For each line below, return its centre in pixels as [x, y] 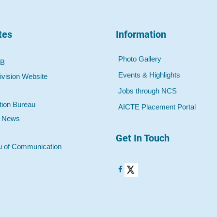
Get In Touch [143, 138]
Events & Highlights [149, 75]
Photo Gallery [140, 59]
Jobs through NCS [147, 91]
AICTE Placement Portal [157, 107]
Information [141, 34]
